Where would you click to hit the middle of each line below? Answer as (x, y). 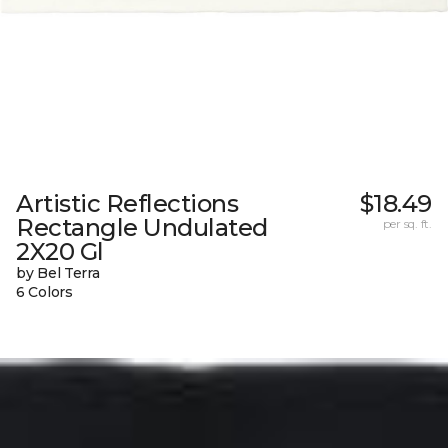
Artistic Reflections (127, 204)
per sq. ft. (407, 224)
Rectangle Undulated (142, 228)
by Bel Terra (58, 273)
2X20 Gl (60, 252)
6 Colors (44, 292)
